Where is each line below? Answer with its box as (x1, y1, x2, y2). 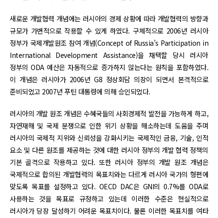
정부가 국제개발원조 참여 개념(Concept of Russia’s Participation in (10, 37, 208, 48)
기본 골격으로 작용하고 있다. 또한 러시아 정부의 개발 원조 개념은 (10, 157, 208, 167)
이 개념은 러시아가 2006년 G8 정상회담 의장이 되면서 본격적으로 (10, 74, 208, 84)
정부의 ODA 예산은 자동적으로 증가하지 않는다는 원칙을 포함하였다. (10, 62, 208, 72)
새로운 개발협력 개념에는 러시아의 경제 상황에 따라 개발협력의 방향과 (10, 13, 208, 23)
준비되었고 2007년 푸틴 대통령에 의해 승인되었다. (10, 86, 150, 96)
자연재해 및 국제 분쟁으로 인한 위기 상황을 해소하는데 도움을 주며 (10, 120, 208, 130)
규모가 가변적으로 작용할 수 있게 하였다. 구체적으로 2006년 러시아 (10, 25, 208, 36)
